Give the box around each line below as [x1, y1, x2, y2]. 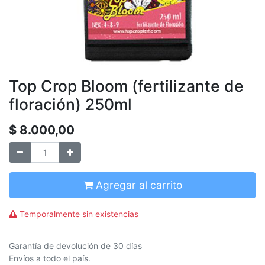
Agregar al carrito [92, 178, 182, 191]
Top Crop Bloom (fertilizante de [9, 76, 244, 95]
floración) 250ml [9, 94, 132, 114]
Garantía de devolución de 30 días [9, 240, 142, 251]
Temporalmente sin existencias [17, 208, 138, 219]
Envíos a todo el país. [9, 253, 91, 263]
